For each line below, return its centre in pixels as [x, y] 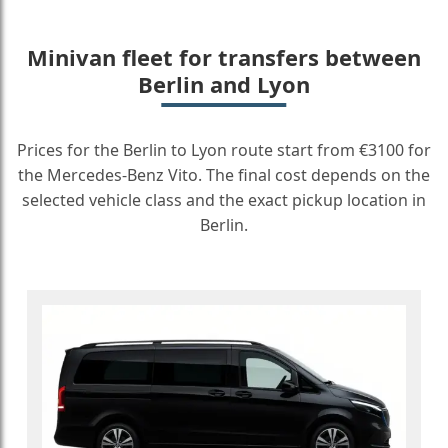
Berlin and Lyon [224, 84]
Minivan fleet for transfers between [224, 57]
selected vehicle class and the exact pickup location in [224, 200]
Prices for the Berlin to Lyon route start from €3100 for [224, 150]
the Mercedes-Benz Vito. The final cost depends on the [224, 175]
